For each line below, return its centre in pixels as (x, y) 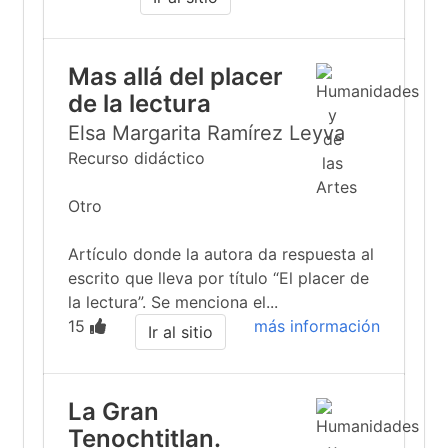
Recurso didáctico (136, 158)
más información (317, 326)
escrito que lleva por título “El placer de (218, 278)
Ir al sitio (180, 332)
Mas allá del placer (175, 76)
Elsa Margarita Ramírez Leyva (206, 133)
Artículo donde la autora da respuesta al (221, 254)
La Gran (113, 411)
